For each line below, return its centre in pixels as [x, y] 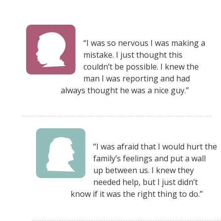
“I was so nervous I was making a [144, 43]
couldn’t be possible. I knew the [141, 66]
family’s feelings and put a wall [149, 159]
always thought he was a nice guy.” [125, 90]
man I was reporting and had [137, 78]
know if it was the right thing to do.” [137, 194]
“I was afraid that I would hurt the [155, 147]
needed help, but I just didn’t [146, 182]
